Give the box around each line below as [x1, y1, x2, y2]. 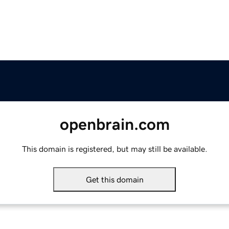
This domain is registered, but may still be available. [21, 145, 208, 153]
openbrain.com [59, 116, 170, 133]
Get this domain [85, 175, 144, 184]
